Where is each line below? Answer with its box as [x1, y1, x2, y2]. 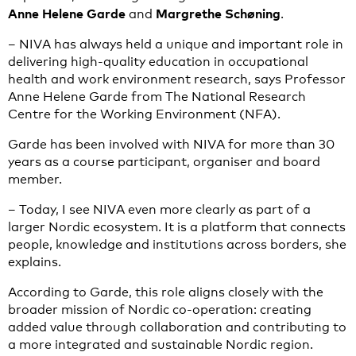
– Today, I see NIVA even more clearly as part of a [8, 202, 311, 217]
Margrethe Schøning [156, 6, 281, 21]
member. [8, 172, 62, 187]
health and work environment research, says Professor [8, 72, 346, 87]
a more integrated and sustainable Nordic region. [8, 337, 313, 352]
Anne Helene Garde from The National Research [8, 89, 306, 104]
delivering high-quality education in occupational [8, 54, 308, 69]
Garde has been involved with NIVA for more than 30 [8, 137, 335, 152]
